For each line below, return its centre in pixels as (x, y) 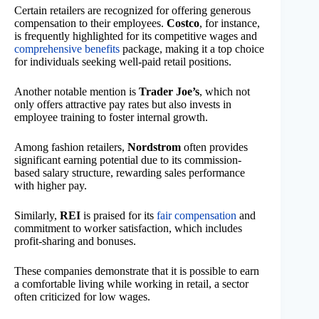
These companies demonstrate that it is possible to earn (137, 271)
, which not (225, 91)
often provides (214, 147)
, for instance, (230, 23)
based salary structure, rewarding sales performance (130, 172)
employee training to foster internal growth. (111, 117)
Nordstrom (154, 147)
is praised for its (119, 215)
